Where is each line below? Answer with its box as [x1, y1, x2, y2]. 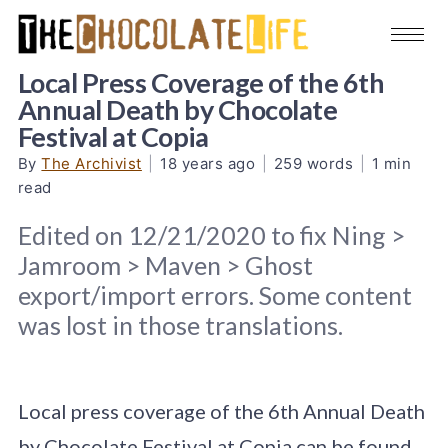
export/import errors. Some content [17, 279, 412, 310]
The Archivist [41, 153, 142, 173]
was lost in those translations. [17, 309, 343, 340]
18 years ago [160, 153, 256, 173]
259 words [273, 153, 354, 173]
